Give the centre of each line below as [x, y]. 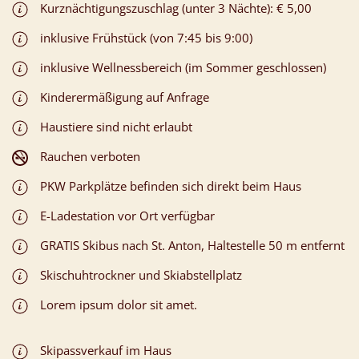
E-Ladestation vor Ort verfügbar [127, 215]
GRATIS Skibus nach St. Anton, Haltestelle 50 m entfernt [192, 245]
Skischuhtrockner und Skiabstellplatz [141, 274]
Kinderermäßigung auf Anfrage [125, 97]
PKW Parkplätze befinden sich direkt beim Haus [171, 186]
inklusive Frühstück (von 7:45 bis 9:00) [146, 37]
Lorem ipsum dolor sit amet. [119, 304]
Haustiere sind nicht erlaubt [116, 126]
